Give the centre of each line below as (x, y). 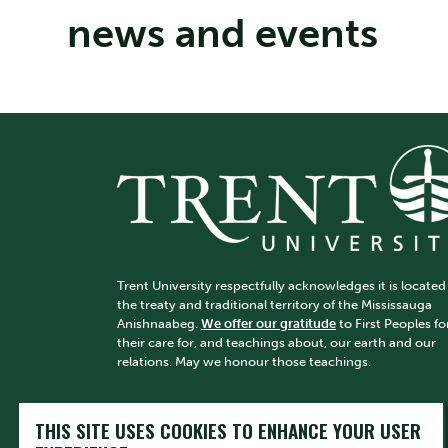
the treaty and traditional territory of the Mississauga (274, 305)
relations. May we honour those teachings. (244, 362)
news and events (222, 33)
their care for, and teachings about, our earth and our (276, 343)
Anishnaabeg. (159, 324)
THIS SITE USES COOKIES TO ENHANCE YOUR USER (228, 430)
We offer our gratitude (268, 324)
